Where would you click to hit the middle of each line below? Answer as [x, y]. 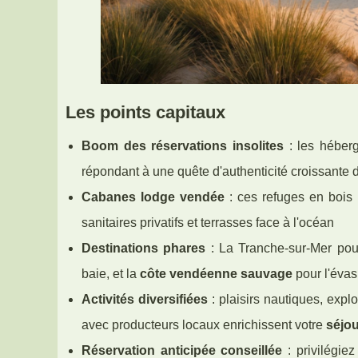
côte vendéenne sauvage [216, 273]
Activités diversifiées [145, 299]
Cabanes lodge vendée [153, 197]
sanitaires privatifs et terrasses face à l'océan [208, 222]
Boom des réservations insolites [183, 145]
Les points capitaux [145, 112]
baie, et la [111, 273]
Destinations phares [144, 248]
